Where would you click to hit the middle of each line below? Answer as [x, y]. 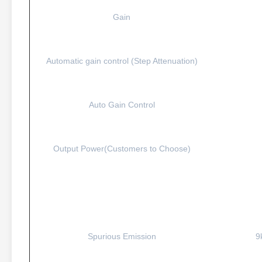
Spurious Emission [122, 236]
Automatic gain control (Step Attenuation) [122, 61]
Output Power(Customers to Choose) [122, 149]
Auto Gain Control [122, 105]
